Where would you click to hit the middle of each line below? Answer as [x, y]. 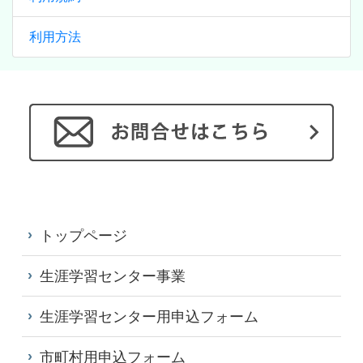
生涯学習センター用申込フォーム [149, 317]
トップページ [83, 236]
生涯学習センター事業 [113, 276]
